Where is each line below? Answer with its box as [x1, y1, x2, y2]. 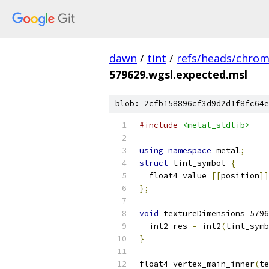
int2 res [139, 221, 192, 231]
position [221, 171, 259, 181]
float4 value [139, 171, 211, 181]
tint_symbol [168, 158, 231, 168]
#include [139, 120, 178, 130]
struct [139, 158, 168, 168]
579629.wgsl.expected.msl [109, 67, 247, 82]
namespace [168, 145, 211, 156]
